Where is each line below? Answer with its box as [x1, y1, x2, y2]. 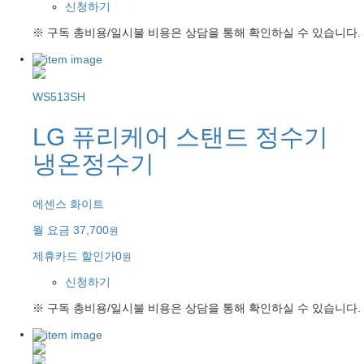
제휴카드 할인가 [32, 249, 115, 262]
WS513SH [32, 89, 85, 103]
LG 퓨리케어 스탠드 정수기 [32, 123, 328, 150]
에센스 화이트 [32, 197, 104, 210]
